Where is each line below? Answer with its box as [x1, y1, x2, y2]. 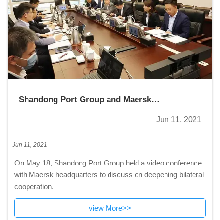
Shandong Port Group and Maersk [19, 95, 152, 105]
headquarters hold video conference [19, 106, 160, 115]
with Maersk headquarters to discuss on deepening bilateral [14, 170, 204, 179]
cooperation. [14, 182, 54, 191]
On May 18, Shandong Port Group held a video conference [14, 158, 202, 167]
